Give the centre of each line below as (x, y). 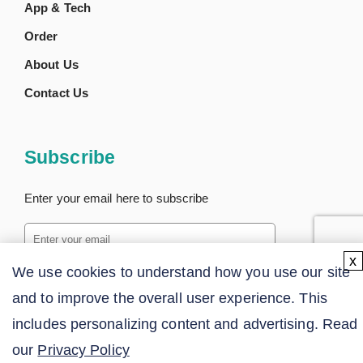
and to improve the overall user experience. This (170, 298)
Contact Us (56, 92)
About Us (51, 64)
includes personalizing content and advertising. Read (185, 324)
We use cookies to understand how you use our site (181, 272)
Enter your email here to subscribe (117, 198)
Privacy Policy (83, 350)
